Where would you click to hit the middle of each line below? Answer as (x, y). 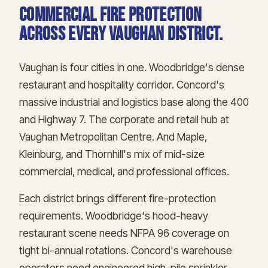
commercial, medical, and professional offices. (124, 172)
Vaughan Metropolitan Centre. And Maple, (113, 137)
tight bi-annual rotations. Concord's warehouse (126, 251)
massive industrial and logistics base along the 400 (134, 102)
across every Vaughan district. (121, 35)
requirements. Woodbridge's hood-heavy (114, 216)
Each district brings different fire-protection (118, 199)
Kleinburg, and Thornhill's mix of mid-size (112, 154)
